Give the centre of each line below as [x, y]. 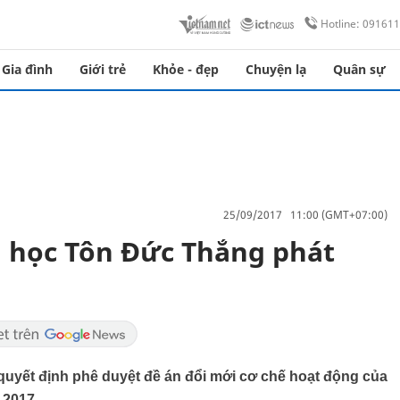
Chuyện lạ [276, 69]
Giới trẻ [103, 69]
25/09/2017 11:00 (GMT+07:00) [305, 214]
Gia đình [27, 69]
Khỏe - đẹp [186, 69]
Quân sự [359, 69]
